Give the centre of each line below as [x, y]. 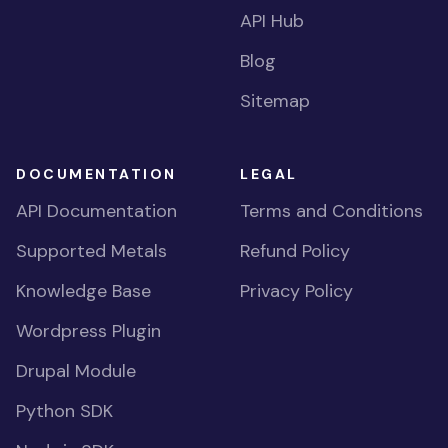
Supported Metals [91, 251]
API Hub [272, 21]
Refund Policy [295, 251]
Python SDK [64, 411]
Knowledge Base [83, 291]
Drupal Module [76, 371]
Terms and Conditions [331, 211]
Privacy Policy [296, 291]
